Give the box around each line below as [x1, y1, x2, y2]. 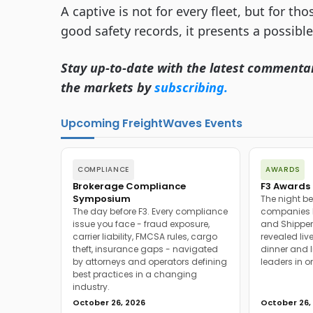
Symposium [73, 192, 131, 205]
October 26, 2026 [73, 297, 145, 308]
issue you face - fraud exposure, [73, 218, 210, 230]
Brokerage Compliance [73, 180, 186, 193]
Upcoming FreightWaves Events [61, 115, 242, 131]
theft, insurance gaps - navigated [73, 243, 218, 255]
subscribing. [154, 79, 228, 96]
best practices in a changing [73, 268, 197, 280]
